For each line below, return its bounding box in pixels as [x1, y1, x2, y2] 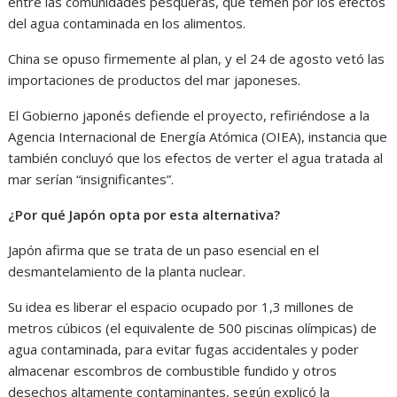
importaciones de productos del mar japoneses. [8, 70, 301, 89]
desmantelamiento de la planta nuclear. [8, 261, 246, 280]
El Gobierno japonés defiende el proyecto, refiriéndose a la [8, 105, 370, 124]
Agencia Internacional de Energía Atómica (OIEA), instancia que [8, 127, 388, 145]
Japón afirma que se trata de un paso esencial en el [8, 240, 320, 259]
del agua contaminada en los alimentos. [8, 13, 246, 32]
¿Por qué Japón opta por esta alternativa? [8, 205, 281, 223]
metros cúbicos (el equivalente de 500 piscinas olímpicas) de [8, 318, 378, 337]
